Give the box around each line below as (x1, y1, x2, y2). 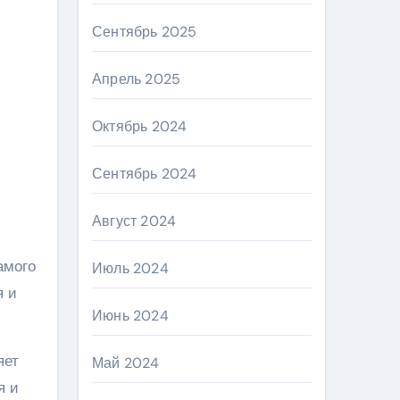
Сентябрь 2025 (92, 22, 197, 41)
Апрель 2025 (92, 70, 181, 88)
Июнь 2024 (92, 306, 169, 325)
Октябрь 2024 (92, 117, 187, 136)
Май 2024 (92, 354, 160, 372)
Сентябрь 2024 (92, 164, 197, 183)
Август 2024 (92, 212, 177, 230)
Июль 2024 (92, 259, 169, 278)
